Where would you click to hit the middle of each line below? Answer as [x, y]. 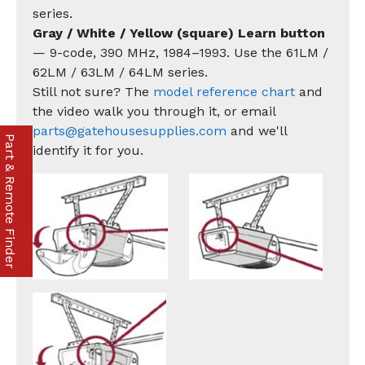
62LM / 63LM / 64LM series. [120, 73]
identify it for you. [88, 151]
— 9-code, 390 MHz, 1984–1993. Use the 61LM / [180, 53]
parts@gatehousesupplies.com [129, 131]
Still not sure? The [92, 92]
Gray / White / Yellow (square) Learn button [178, 33]
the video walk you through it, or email [154, 112]
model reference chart [224, 92]
